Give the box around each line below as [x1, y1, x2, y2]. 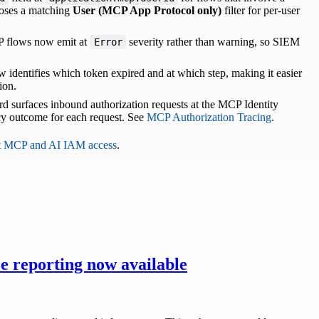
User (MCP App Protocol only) [73, 4, 221, 17]
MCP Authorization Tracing [147, 111, 271, 124]
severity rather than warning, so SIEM [126, 36, 300, 48]
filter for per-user [221, 4, 300, 17]
